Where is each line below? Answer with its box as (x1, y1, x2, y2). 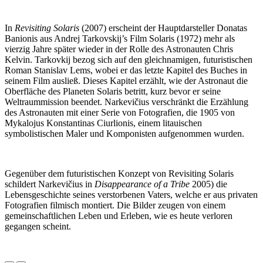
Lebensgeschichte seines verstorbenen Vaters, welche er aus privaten (5, 190, 258, 200)
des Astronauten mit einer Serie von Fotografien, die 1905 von (5, 107, 235, 117)
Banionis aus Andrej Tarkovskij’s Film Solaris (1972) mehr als (5, 33, 235, 43)
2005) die (192, 179, 227, 189)
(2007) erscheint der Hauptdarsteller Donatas (82, 23, 247, 33)
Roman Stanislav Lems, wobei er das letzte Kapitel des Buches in (5, 65, 247, 75)
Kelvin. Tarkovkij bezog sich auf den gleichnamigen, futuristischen (5, 55, 252, 65)
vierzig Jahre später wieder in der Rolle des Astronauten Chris (5, 44, 233, 54)
